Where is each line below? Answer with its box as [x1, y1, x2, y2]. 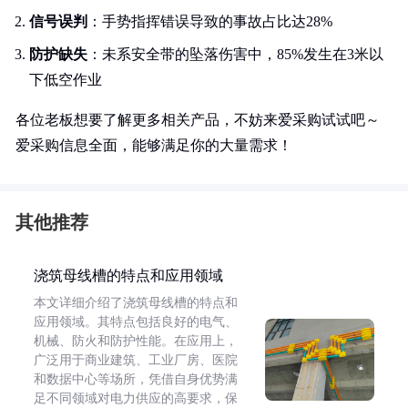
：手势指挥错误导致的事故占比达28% [87, 14, 332, 29]
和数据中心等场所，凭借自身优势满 [34, 372, 238, 386]
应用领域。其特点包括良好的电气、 [34, 315, 238, 329]
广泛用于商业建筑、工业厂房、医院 [34, 353, 238, 367]
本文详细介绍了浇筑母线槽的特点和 [34, 296, 238, 310]
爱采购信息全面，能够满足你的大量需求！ [15, 138, 292, 153]
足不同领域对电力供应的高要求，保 [34, 392, 238, 405]
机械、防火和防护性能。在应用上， [34, 334, 238, 348]
